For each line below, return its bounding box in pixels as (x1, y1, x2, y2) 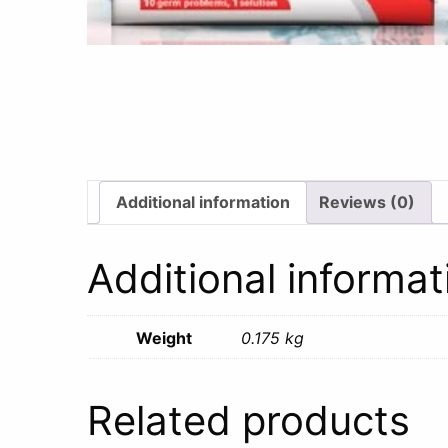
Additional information (116, 192, 290, 213)
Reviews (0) (319, 192, 415, 213)
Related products (87, 396, 410, 446)
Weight (136, 328, 192, 349)
